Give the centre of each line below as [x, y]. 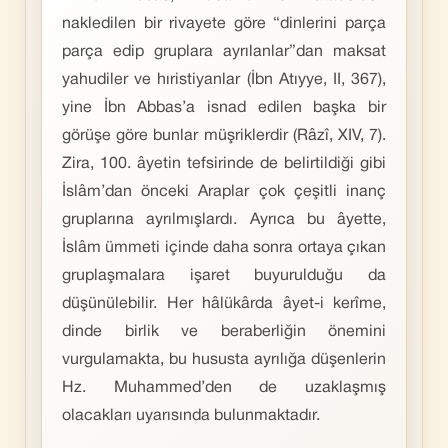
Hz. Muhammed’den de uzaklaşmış [224, 388]
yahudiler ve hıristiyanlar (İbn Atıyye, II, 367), [224, 80]
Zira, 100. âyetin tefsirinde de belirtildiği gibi [224, 164]
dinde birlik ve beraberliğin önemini [224, 332]
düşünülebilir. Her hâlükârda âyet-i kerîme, [224, 304]
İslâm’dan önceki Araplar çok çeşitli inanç [224, 192]
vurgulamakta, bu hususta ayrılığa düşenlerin [224, 360]
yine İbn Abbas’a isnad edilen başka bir [224, 108]
